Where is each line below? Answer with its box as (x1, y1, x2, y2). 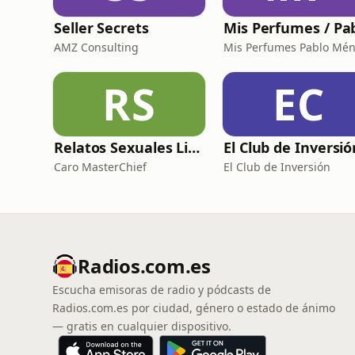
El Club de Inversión (223, 159, 330, 174)
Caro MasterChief (54, 159, 147, 174)
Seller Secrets (54, 18, 149, 37)
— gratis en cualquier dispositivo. (52, 319, 231, 334)
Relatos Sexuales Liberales (188, 138, 200, 157)
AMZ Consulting (54, 40, 139, 55)
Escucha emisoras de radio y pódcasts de (52, 282, 271, 297)
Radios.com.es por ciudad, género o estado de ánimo (52, 300, 335, 315)
